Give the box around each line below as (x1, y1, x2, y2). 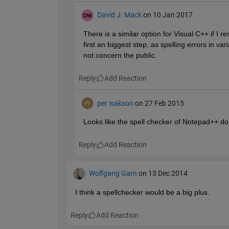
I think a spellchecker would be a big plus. (75, 188, 210, 196)
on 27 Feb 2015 (134, 99, 184, 107)
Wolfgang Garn (88, 169, 137, 178)
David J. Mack (97, 11, 142, 19)
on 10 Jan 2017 (143, 11, 193, 19)
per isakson (97, 99, 133, 107)
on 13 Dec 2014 (138, 169, 188, 178)
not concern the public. (83, 51, 157, 59)
